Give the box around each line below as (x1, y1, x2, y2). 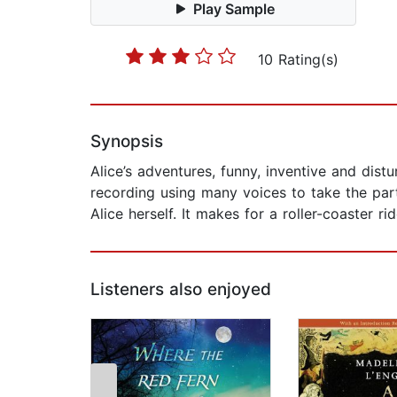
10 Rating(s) (257, 51, 339, 69)
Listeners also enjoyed (90, 279, 271, 300)
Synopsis (90, 131, 163, 152)
